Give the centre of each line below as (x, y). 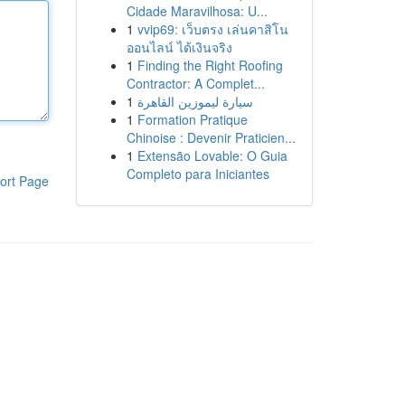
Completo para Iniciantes (198, 174)
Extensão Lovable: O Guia (212, 155)
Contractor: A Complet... (195, 83)
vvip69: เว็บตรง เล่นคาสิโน (212, 29)
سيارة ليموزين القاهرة (195, 101)
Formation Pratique (192, 119)
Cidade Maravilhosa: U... (197, 11)
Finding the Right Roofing (210, 65)
